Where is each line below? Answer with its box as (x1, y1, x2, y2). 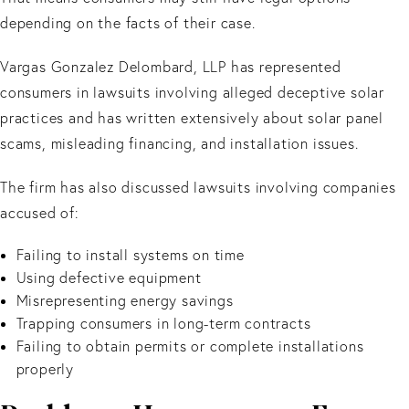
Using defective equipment (16, 268, 202, 288)
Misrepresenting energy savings (16, 291, 234, 310)
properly (16, 360, 74, 379)
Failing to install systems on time (16, 246, 245, 265)
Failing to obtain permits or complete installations (16, 337, 364, 356)
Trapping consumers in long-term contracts (16, 314, 311, 333)
